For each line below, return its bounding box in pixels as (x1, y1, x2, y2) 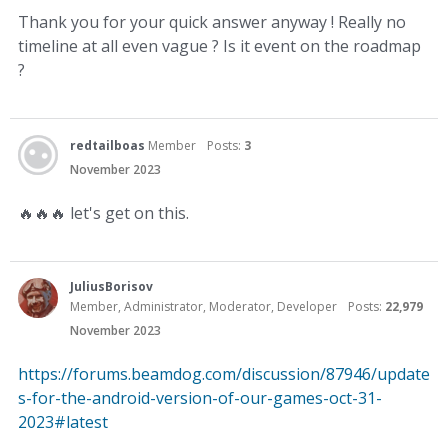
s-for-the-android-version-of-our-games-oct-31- (18, 387, 382, 409)
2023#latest (18, 411, 108, 433)
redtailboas (70, 137, 145, 154)
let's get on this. (66, 202, 189, 224)
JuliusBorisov (70, 278, 153, 295)
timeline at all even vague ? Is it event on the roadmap (18, 35, 421, 57)
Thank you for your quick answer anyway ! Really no (18, 11, 406, 33)
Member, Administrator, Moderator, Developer (70, 298, 337, 315)
